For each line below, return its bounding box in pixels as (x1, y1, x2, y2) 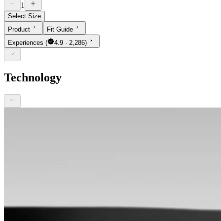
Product (8, 25, 30, 33)
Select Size (8, 12, 41, 20)
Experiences (8, 38, 45, 46)
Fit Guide (47, 25, 73, 33)
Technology (4, 71, 62, 84)
